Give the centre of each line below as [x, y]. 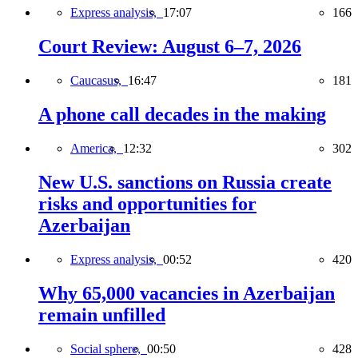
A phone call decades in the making [182, 115]
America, [97, 148]
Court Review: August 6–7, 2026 [170, 47]
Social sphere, [109, 348]
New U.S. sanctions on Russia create [185, 182]
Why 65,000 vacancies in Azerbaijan [187, 293]
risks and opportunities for [147, 203]
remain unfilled [102, 314]
